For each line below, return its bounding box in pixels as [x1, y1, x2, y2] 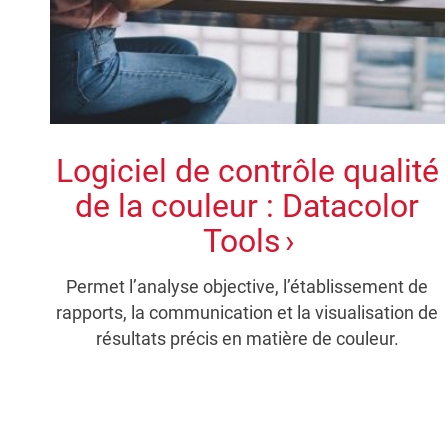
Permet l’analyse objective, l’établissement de [66, 275, 429, 297]
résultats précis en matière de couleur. [95, 327, 399, 349]
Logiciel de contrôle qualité [55, 151, 439, 190]
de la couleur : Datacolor [75, 186, 420, 225]
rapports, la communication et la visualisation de [56, 301, 439, 323]
